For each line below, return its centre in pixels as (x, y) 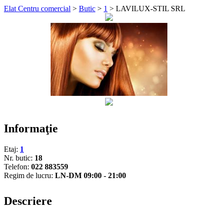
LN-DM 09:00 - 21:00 (91, 175)
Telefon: (18, 166)
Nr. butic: (19, 158)
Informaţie (31, 128)
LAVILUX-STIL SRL (151, 8)
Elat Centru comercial (37, 8)
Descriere (28, 201)
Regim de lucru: (29, 175)
